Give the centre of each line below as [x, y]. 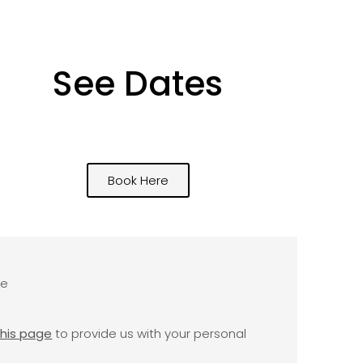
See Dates [138, 83]
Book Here [138, 180]
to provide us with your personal [149, 334]
